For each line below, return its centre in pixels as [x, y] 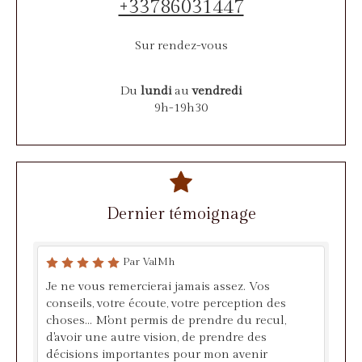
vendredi [217, 90]
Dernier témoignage [181, 214]
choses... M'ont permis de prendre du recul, [166, 320]
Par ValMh [149, 261]
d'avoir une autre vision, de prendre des [156, 337]
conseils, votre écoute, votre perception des [166, 303]
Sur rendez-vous [181, 45]
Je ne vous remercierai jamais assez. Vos [158, 286]
